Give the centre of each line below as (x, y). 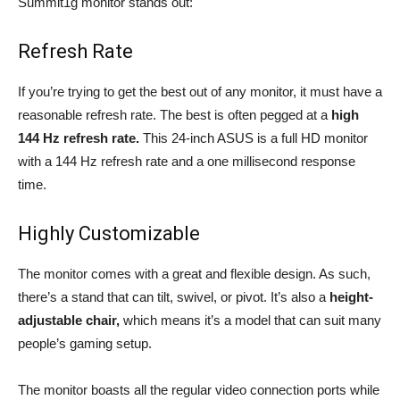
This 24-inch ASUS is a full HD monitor (254, 138)
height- (350, 297)
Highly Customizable (109, 233)
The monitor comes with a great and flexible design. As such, (194, 274)
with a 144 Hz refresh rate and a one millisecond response (187, 161)
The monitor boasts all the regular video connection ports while (199, 390)
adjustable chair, (69, 320)
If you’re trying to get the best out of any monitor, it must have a (200, 92)
